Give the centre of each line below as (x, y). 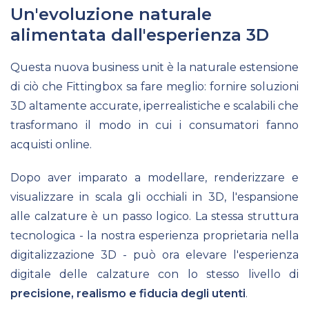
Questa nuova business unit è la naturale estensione (154, 67)
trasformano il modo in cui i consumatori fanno (154, 125)
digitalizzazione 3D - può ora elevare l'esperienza (154, 255)
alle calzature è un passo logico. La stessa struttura (154, 216)
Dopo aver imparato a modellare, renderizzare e (154, 177)
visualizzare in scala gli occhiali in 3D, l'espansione (154, 197)
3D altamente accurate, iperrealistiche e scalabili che (154, 106)
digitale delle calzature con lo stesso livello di (154, 274)
